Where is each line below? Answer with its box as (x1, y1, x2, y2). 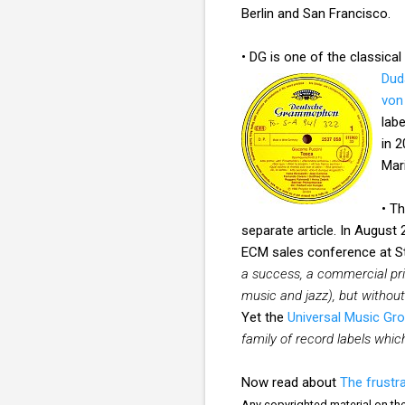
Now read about (241, 373, 340, 391)
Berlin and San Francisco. (241, 5, 391, 22)
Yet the (241, 308, 287, 325)
